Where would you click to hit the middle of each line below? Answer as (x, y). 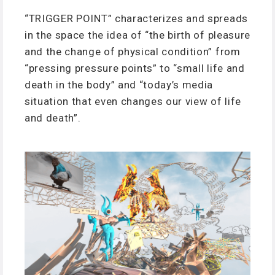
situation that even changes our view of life (133, 101)
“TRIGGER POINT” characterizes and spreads (136, 18)
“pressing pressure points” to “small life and (135, 68)
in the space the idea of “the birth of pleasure (137, 35)
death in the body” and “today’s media (119, 85)
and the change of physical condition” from (133, 52)
